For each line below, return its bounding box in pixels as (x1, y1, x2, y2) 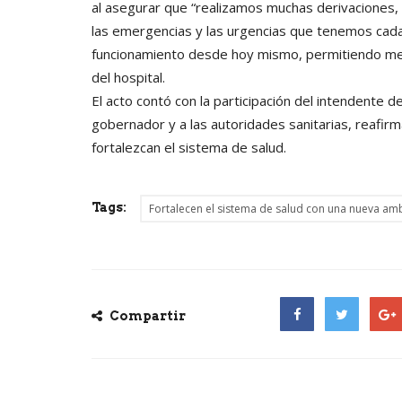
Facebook (280, 338, 339, 357)
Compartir (107, 308, 186, 323)
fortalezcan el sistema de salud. (92, 137, 286, 156)
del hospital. (92, 67, 165, 86)
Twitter (325, 338, 371, 357)
